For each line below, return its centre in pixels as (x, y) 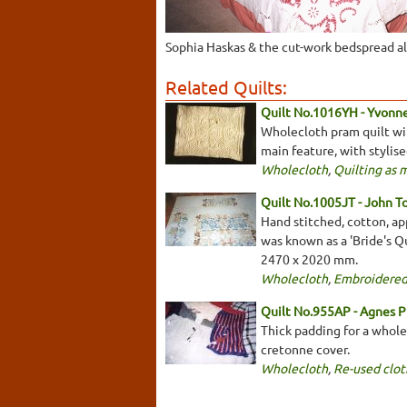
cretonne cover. (305, 349)
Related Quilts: (226, 87)
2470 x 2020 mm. (309, 259)
